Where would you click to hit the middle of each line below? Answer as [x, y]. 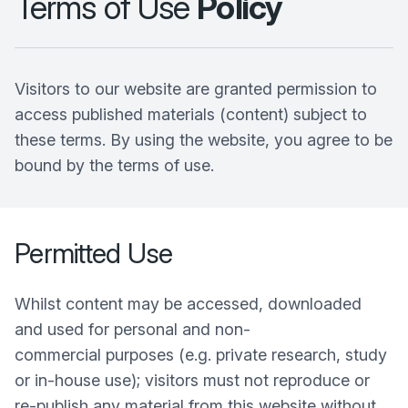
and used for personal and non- [133, 329]
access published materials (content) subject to [191, 114]
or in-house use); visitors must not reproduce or [192, 380]
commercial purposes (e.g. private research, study [201, 355]
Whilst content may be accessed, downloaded [188, 304]
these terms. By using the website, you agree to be [204, 140]
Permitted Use [94, 253]
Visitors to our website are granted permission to [196, 89]
